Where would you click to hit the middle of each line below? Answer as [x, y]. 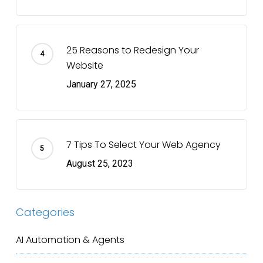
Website [85, 65]
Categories [45, 212]
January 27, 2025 [101, 84]
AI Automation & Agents [70, 240]
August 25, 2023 [100, 163]
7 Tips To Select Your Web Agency [143, 144]
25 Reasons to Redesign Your [132, 50]
